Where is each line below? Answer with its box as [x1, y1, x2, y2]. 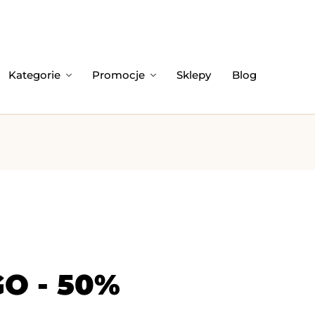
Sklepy [176, 68, 211, 82]
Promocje [92, 68, 145, 82]
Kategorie [8, 68, 60, 82]
